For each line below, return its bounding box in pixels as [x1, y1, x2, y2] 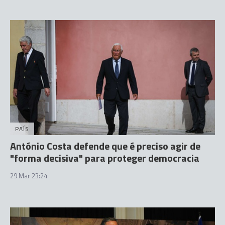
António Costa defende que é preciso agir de [10, 138, 200, 154]
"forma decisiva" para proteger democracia [10, 150, 199, 166]
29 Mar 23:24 [10, 171, 47, 181]
